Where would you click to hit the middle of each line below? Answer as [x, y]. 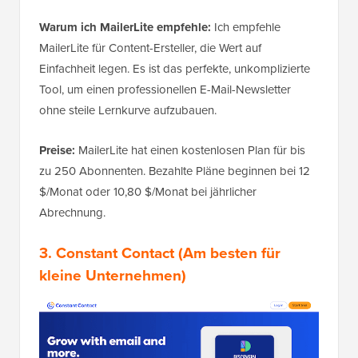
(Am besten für [227, 253]
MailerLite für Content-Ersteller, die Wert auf [150, 48]
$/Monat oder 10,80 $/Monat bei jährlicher [148, 191]
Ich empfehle [246, 27]
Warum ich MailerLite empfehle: [125, 27]
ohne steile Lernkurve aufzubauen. [128, 110]
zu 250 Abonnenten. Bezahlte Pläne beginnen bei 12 [175, 171]
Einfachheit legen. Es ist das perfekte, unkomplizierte [175, 68]
